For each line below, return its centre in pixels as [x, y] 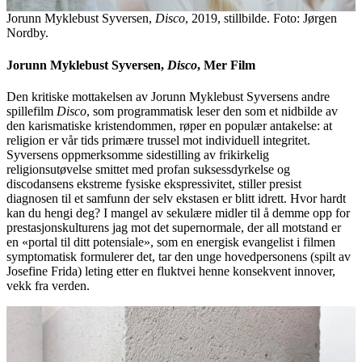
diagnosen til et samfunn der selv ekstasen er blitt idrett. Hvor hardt [176, 198]
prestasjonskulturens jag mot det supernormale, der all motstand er [174, 227]
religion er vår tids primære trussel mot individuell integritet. [158, 140]
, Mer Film [226, 65]
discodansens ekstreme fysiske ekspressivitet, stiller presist [154, 183]
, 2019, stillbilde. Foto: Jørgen [261, 19]
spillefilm [32, 111]
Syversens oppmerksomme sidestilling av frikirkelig [138, 154]
